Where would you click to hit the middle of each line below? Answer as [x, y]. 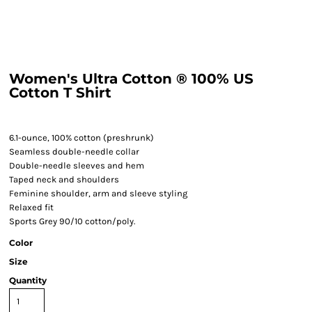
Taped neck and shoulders [64, 179]
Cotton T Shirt [60, 93]
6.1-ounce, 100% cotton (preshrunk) [81, 138]
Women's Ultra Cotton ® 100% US [131, 79]
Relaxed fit [31, 207]
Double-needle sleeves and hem [77, 165]
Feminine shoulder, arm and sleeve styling [98, 193]
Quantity [28, 280]
